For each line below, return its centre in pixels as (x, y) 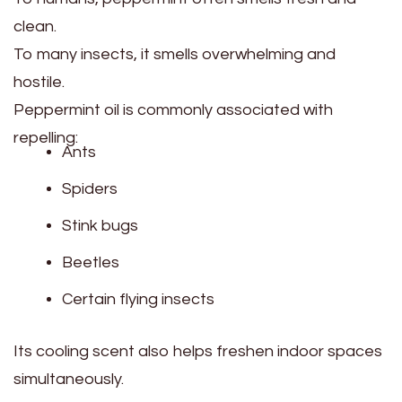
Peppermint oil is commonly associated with (173, 110)
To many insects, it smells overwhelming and (175, 55)
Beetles (91, 263)
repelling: (46, 138)
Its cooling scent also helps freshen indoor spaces (198, 352)
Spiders (90, 189)
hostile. (39, 83)
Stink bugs (100, 226)
